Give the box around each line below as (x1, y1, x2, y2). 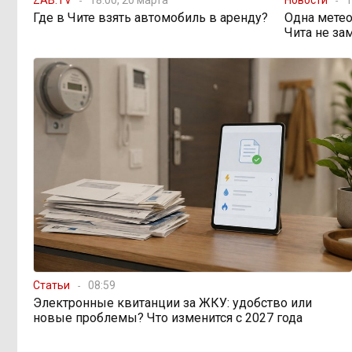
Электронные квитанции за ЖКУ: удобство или (33, 295, 312, 310)
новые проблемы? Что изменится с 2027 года (33, 310, 302, 325)
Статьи (33, 278, 70, 291)
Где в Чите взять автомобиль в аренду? (33, 9, 268, 25)
